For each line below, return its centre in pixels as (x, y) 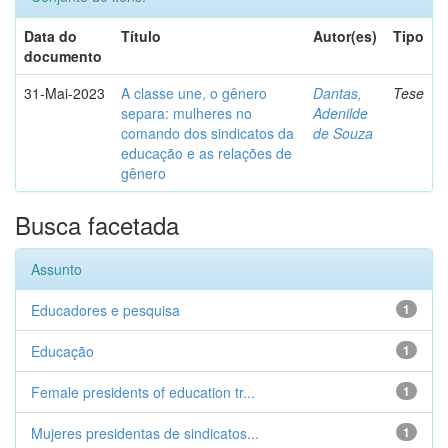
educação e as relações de (206, 153)
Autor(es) (345, 36)
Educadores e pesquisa (105, 310)
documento (63, 56)
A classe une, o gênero (194, 93)
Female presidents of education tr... (143, 392)
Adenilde (340, 113)
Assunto (56, 269)
